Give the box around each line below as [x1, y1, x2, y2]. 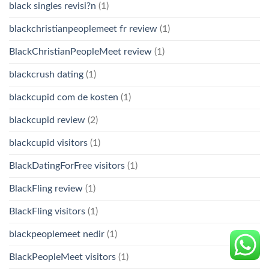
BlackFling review [9, 183, 83, 193]
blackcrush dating [9, 69, 83, 79]
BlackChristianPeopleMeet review [9, 46, 152, 56]
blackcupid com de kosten [9, 92, 118, 102]
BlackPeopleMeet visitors [9, 252, 116, 262]
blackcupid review [9, 115, 85, 125]
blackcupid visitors [9, 138, 88, 148]
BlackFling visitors [9, 206, 85, 216]
